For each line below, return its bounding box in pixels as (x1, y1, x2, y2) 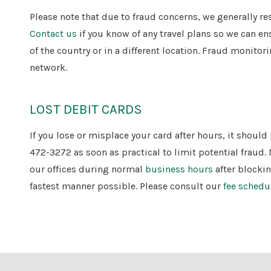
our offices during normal (30, 163, 146, 175)
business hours (145, 163, 214, 175)
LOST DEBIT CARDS (30, 102, 143, 118)
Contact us (30, 28, 77, 40)
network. (30, 62, 68, 74)
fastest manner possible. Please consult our (30, 180, 224, 192)
